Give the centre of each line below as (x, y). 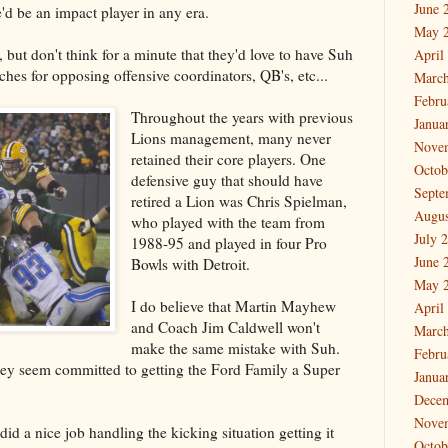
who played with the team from (228, 221)
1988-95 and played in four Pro (229, 242)
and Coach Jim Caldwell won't (226, 326)
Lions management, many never (231, 137)
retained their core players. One (229, 158)
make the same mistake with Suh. (236, 347)
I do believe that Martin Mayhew (234, 305)
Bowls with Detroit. (191, 263)
